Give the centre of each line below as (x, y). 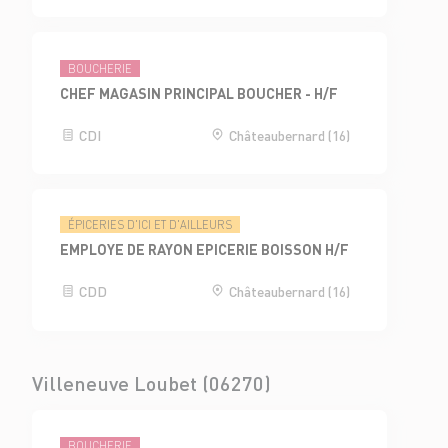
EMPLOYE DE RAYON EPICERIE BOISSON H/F (205, 249)
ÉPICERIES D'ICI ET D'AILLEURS (150, 225)
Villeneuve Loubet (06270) (151, 382)
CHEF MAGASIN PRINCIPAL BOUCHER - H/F (199, 92)
